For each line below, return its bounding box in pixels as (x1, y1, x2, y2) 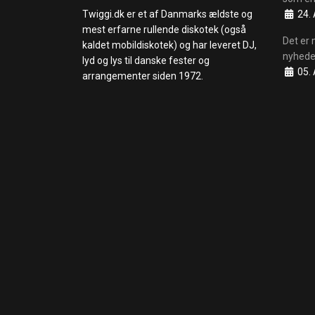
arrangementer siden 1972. (82, 70, 203, 82)
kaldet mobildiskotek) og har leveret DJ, (82, 39, 257, 51)
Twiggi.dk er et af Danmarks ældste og (82, 8, 252, 20)
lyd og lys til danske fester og (82, 55, 210, 66)
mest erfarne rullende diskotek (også (82, 24, 246, 35)
